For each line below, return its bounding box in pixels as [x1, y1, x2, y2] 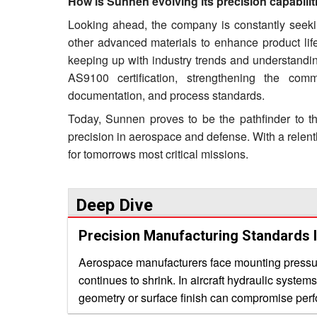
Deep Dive [75, 195, 153, 215]
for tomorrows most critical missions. [67, 146, 248, 162]
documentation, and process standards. [67, 87, 265, 103]
